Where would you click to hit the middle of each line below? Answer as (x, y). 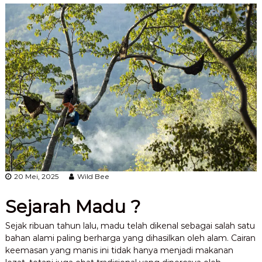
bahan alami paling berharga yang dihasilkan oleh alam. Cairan (130, 238)
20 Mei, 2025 (36, 176)
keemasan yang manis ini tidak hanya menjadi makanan (119, 250)
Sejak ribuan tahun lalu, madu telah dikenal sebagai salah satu (130, 225)
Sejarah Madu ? (73, 206)
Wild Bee (93, 176)
